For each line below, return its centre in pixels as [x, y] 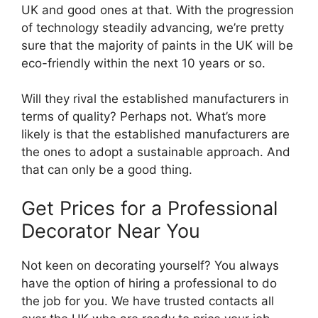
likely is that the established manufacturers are [155, 134]
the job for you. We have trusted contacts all [148, 301]
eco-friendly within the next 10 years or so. [143, 63]
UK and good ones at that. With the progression [158, 10]
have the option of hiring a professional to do [149, 283]
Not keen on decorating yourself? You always [150, 265]
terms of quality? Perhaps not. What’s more [144, 116]
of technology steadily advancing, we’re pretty [153, 27]
